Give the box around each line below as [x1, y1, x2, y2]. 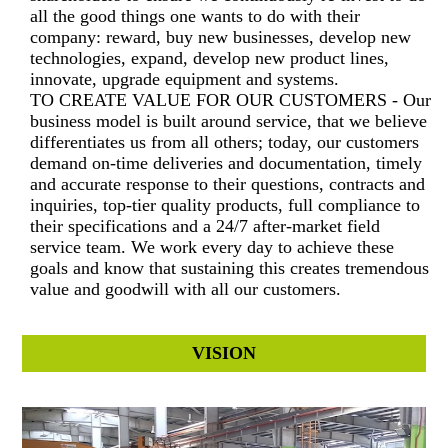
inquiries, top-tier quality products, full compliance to [30, 194, 421, 215]
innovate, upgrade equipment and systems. [30, 68, 345, 89]
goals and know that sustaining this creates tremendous [30, 257, 430, 278]
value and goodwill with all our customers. [30, 278, 347, 299]
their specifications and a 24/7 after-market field [30, 215, 381, 236]
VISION [192, 342, 256, 363]
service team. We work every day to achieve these [30, 236, 395, 257]
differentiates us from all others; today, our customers [30, 131, 420, 152]
